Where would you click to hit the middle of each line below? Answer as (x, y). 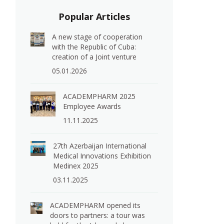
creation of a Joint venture (94, 57)
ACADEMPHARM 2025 (99, 96)
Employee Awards (92, 106)
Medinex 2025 (76, 166)
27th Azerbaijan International (100, 146)
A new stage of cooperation (97, 37)
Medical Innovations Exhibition (102, 156)
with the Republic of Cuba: (94, 47)
